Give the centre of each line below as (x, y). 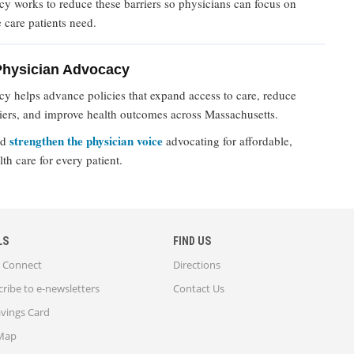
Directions (197, 265)
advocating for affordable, (228, 141)
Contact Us (199, 289)
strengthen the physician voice (86, 141)
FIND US (192, 241)
